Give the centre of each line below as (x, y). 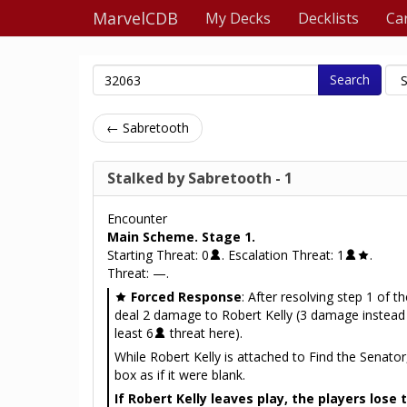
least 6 (134, 333)
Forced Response (186, 297)
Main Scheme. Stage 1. (181, 237)
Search (350, 79)
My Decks (238, 18)
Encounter (137, 218)
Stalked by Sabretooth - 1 (200, 178)
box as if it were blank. (180, 375)
